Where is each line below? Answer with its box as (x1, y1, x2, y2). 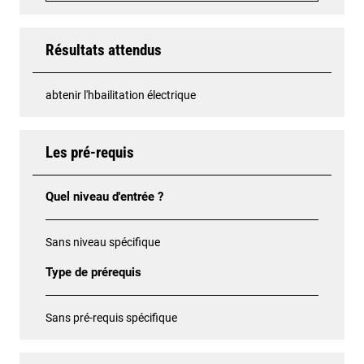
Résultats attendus (45, 40, 162, 59)
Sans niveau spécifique (45, 235, 160, 249)
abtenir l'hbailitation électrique (45, 88, 198, 102)
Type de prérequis (45, 265, 141, 279)
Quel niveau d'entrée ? (45, 189, 163, 204)
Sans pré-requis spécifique (45, 310, 177, 324)
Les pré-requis (45, 142, 134, 162)
